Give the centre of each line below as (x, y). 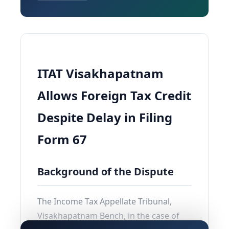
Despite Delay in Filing (105, 117)
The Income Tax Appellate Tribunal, (105, 201)
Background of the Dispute (106, 171)
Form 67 (62, 139)
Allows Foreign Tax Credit (114, 95)
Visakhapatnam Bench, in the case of (108, 216)
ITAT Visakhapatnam (100, 73)
